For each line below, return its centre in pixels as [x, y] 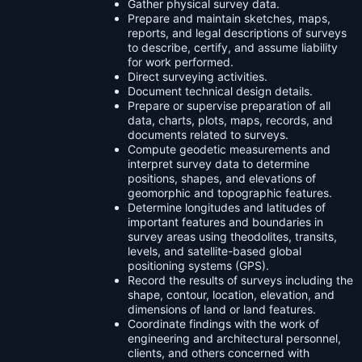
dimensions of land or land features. [222, 309]
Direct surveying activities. [198, 77]
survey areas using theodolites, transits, [232, 237]
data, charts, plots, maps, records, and [230, 120]
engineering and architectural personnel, [234, 339]
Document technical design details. [220, 91]
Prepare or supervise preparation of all [229, 106]
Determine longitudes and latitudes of [227, 208]
